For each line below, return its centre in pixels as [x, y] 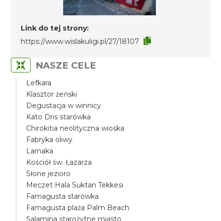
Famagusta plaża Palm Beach [78, 208]
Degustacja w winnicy [64, 106]
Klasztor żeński [52, 94]
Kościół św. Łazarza [59, 162]
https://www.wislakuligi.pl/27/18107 [80, 41]
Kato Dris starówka [59, 117]
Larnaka [40, 151]
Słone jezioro [49, 174]
